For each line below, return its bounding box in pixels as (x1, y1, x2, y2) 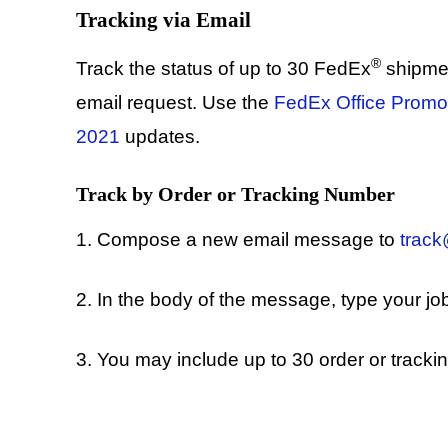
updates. (120, 126, 200, 148)
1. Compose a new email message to (76, 229, 400, 251)
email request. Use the (76, 92, 274, 114)
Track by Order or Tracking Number (76, 183, 395, 206)
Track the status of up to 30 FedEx (76, 58, 371, 80)
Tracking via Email (76, 8, 251, 33)
